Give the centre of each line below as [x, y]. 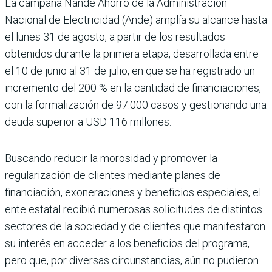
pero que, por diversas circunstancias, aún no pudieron [132, 260]
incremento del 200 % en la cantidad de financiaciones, [133, 88]
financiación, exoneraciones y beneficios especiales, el [133, 192]
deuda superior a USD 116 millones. [88, 122]
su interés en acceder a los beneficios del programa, [127, 243]
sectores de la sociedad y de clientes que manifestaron [135, 226]
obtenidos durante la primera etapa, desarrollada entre [132, 54]
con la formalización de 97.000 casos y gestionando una [136, 105]
